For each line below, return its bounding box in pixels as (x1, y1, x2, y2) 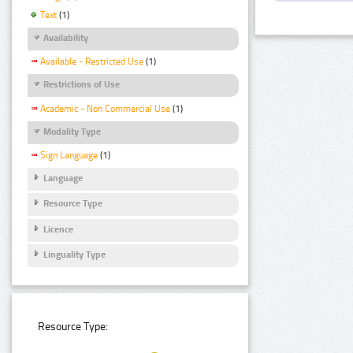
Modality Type (43, 125, 101, 137)
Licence (43, 223, 73, 235)
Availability (43, 32, 88, 44)
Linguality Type (43, 249, 106, 261)
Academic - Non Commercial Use (40, 102, 170, 114)
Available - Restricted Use (40, 56, 143, 68)
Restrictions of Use (43, 79, 120, 91)
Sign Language (40, 149, 98, 161)
